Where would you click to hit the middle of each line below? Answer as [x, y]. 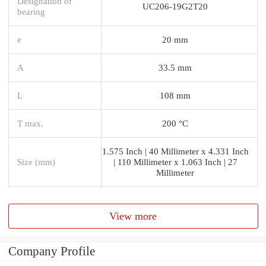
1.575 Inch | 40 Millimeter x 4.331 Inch [175, 151]
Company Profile [52, 251]
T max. [30, 123]
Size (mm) [36, 161]
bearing [31, 11]
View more [133, 216]
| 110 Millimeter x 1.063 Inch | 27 [175, 161]
